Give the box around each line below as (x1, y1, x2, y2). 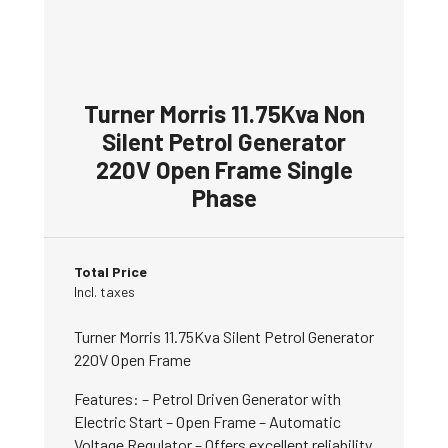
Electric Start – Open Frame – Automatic (74, 412, 341, 432)
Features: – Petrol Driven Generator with (74, 389, 341, 409)
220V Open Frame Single (95, 155, 353, 185)
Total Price (74, 263, 147, 281)
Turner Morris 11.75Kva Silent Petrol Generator (74, 327, 374, 347)
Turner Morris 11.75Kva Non (83, 99, 365, 129)
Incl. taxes (74, 283, 135, 301)
